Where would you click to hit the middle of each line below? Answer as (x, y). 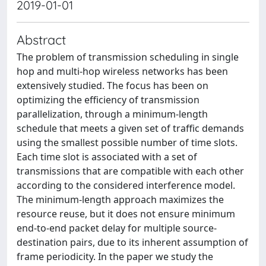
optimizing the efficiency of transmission (108, 100)
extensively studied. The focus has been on (113, 85)
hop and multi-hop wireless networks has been (122, 71)
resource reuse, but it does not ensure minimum (126, 214)
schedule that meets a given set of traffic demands (130, 128)
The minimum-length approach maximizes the (120, 199)
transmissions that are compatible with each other (130, 171)
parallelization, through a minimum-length (112, 114)
